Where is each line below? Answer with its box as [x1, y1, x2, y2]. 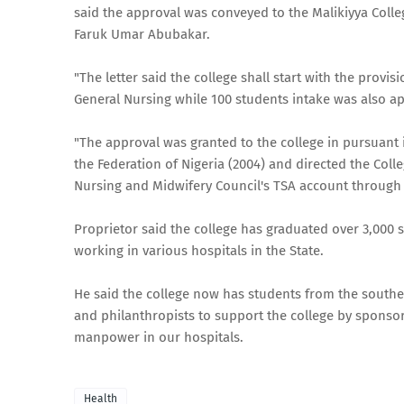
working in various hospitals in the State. [74, 243, 324, 259]
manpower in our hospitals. [74, 329, 243, 345]
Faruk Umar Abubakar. [74, 26, 210, 42]
